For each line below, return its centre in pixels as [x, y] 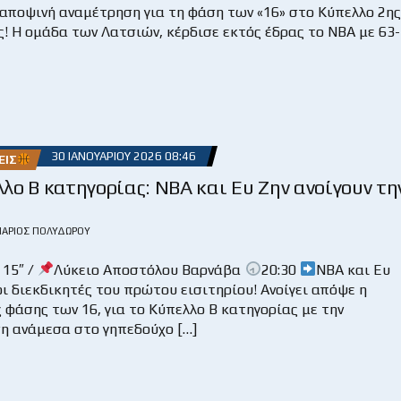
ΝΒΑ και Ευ [353, 269]
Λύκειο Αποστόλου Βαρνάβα [149, 269]
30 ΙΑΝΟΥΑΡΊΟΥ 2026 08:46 [123, 156]
